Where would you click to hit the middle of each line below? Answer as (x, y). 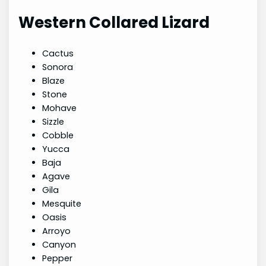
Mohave (60, 108)
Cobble (58, 136)
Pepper (58, 259)
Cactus (58, 54)
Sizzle (53, 122)
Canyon (59, 245)
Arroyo (57, 231)
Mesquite (62, 204)
